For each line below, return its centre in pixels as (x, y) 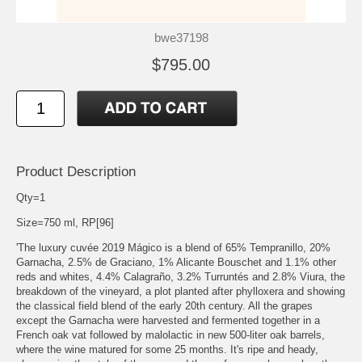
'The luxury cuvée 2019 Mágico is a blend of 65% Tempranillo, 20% (173, 248)
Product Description (76, 172)
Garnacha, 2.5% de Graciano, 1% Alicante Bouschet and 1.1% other (176, 263)
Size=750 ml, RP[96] (65, 223)
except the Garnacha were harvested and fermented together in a (168, 321)
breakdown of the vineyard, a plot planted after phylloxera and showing (181, 292)
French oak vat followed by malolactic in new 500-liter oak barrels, (170, 335)
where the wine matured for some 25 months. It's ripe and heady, (167, 350)
